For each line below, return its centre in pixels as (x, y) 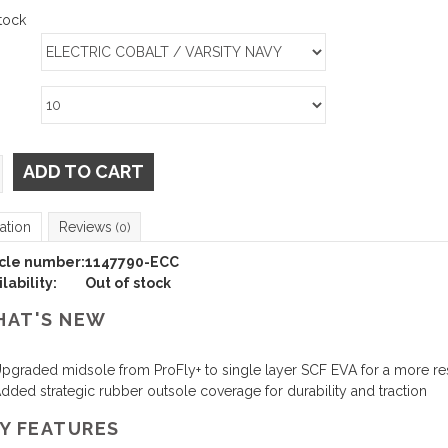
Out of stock (127, 283)
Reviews (87, 227)
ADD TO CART (83, 171)
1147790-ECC (131, 262)
